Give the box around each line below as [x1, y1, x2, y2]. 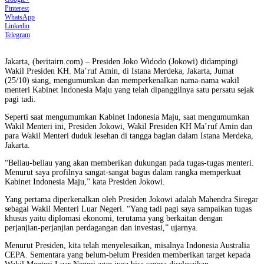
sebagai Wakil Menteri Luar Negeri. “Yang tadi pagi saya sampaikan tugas [5, 204, 252, 213]
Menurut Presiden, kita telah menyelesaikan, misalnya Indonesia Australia [5, 240, 250, 250]
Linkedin [5, 21, 29, 30]
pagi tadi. [5, 94, 36, 104]
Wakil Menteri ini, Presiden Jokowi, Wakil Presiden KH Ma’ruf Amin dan [5, 121, 252, 131]
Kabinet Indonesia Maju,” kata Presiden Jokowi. [5, 177, 165, 186]
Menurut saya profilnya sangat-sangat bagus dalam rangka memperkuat [5, 167, 241, 177]
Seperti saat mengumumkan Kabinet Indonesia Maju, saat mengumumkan [5, 112, 249, 121]
